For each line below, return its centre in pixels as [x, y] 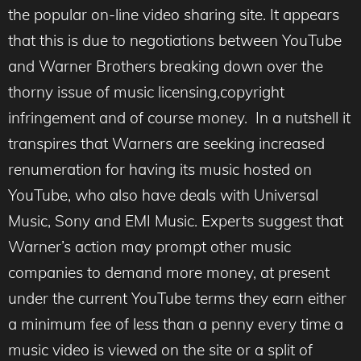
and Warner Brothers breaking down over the [166, 66]
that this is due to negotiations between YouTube [175, 40]
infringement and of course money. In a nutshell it [179, 118]
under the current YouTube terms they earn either [177, 298]
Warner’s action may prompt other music [149, 247]
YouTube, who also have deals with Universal [163, 195]
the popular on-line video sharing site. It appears [174, 15]
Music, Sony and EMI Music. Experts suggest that [176, 221]
